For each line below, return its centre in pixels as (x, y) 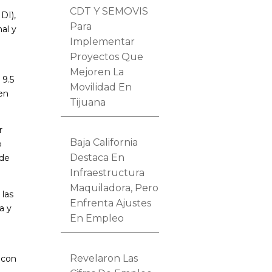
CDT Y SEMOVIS (109, 11)
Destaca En (97, 157)
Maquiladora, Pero (114, 188)
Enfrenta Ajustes (111, 203)
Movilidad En (101, 87)
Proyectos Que (107, 56)
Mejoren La (97, 72)
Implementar (103, 41)
